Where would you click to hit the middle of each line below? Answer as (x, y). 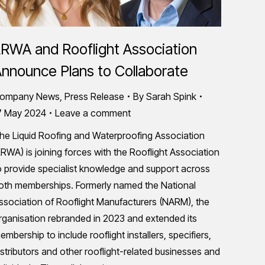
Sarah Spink (171, 96)
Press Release (94, 96)
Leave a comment (93, 113)
